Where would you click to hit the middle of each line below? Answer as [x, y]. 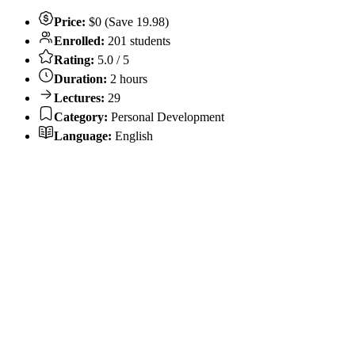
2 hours [127, 78]
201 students [139, 40]
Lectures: [79, 97]
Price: [70, 21]
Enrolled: [81, 40]
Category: [81, 116]
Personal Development [166, 116]
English [132, 136]
